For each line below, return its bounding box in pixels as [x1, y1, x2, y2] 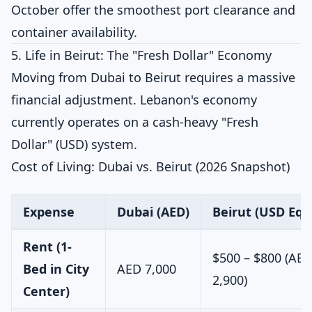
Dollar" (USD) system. [11, 136, 137, 153]
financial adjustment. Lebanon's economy [11, 91, 257, 108]
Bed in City [23, 260, 89, 277]
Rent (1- [23, 238, 72, 255]
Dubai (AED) [117, 203, 189, 220]
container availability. [11, 24, 137, 40]
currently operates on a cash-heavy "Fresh [11, 114, 258, 130]
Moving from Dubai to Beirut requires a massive [11, 69, 295, 86]
